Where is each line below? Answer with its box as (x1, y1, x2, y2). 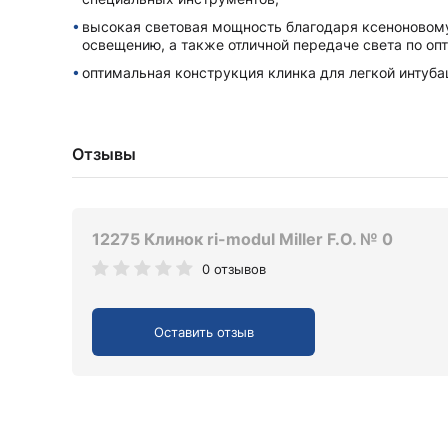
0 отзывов (202, 261, 266, 277)
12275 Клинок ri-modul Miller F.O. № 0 (92, 229, 393, 249)
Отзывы (72, 144, 136, 164)
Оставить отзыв (153, 324, 254, 341)
